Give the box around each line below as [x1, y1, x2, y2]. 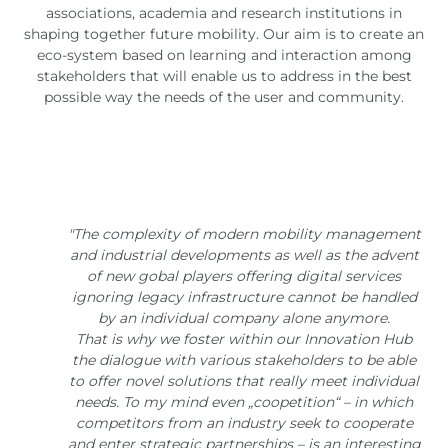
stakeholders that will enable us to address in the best [36, 67, 412, 85]
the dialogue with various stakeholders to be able [72, 351, 416, 369]
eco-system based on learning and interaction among [36, 46, 412, 64]
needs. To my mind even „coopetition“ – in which [75, 393, 413, 411]
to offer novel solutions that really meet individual [69, 372, 419, 390]
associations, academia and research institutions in [46, 4, 402, 22]
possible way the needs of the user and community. [44, 88, 404, 106]
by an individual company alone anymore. [98, 309, 390, 327]
